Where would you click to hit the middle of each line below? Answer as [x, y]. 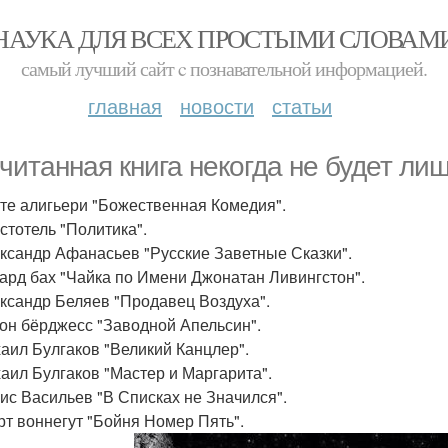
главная [125, 105]
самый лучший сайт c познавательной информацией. [224, 68]
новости [217, 105]
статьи [302, 105]
